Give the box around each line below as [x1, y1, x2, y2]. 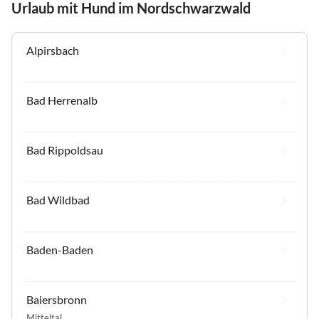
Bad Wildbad [26, 193, 90, 207]
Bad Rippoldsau [26, 143, 103, 157]
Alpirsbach [26, 43, 79, 58]
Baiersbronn [26, 293, 87, 307]
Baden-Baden [26, 243, 93, 257]
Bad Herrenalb [26, 93, 98, 108]
